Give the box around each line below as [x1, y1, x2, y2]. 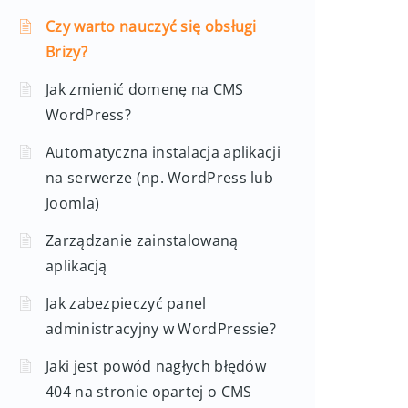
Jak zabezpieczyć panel [46, 293, 207, 313]
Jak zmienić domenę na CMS [46, 79, 244, 99]
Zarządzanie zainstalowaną [46, 230, 239, 250]
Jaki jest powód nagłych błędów [46, 356, 266, 376]
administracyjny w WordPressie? [46, 319, 277, 339]
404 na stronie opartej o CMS [46, 382, 252, 402]
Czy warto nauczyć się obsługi [46, 16, 257, 36]
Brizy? [46, 42, 87, 62]
